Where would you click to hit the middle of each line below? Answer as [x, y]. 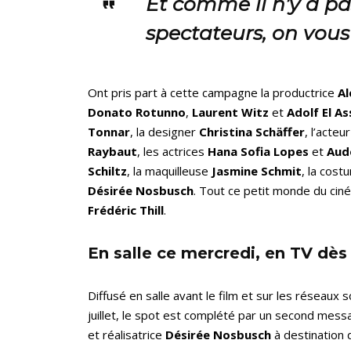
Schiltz [107, 171]
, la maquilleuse [169, 171]
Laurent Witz [230, 112]
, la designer [165, 132]
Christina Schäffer [252, 132]
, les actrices [172, 152]
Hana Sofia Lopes [258, 152]
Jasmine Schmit [257, 171]
